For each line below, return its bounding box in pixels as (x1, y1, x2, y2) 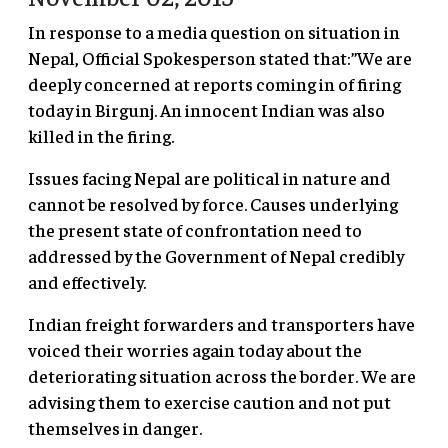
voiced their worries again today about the (28, 338, 362, 362)
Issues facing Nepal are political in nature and (28, 166, 391, 190)
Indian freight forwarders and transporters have (28, 312, 415, 336)
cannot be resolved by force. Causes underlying (28, 192, 398, 216)
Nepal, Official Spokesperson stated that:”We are (28, 46, 412, 70)
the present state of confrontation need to (28, 218, 362, 242)
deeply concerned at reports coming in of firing (28, 72, 401, 96)
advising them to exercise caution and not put (28, 390, 391, 414)
